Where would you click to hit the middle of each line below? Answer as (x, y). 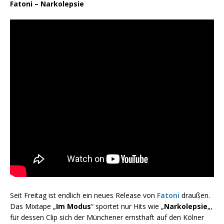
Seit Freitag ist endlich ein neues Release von (83, 195)
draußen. (195, 195)
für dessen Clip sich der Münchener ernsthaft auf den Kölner (107, 217)
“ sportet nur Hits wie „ (127, 206)
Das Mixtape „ (33, 206)
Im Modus (73, 206)
